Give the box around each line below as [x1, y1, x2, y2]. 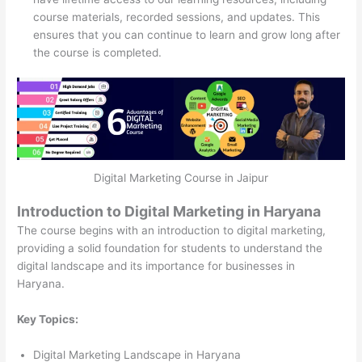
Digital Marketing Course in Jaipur [94, 170, 268, 184]
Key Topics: [17, 313, 79, 326]
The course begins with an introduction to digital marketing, [17, 224, 326, 238]
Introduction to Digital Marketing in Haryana [17, 203, 322, 221]
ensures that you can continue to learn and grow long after [33, 27, 341, 41]
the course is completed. [33, 45, 162, 59]
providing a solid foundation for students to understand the [17, 242, 323, 255]
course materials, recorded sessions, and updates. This [33, 10, 321, 23]
